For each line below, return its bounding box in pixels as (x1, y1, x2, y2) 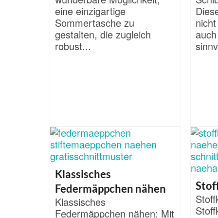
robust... (55, 39, 91, 54)
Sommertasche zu (55, 16, 134, 30)
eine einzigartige (55, 4, 126, 18)
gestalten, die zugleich (55, 27, 151, 42)
